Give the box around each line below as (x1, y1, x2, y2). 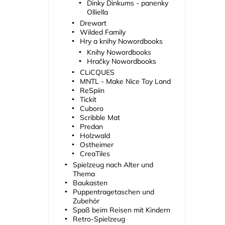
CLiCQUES (79, 68, 115, 77)
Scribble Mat (79, 113, 120, 123)
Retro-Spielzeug (72, 214, 125, 224)
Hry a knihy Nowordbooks (79, 37, 163, 46)
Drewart (79, 19, 106, 28)
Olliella (86, 8, 108, 17)
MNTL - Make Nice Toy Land (79, 77, 171, 86)
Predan (79, 122, 103, 132)
